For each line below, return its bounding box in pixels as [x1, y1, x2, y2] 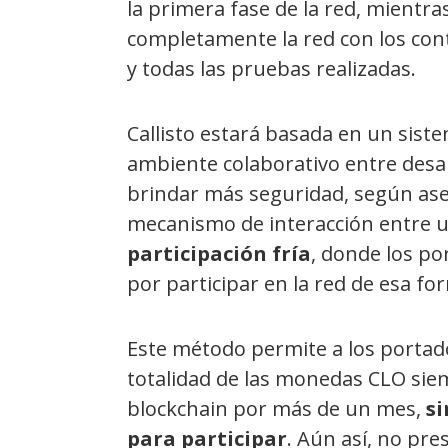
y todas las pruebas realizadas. [127, 54, 416, 82]
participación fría [127, 239, 311, 267]
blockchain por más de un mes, [127, 394, 426, 422]
